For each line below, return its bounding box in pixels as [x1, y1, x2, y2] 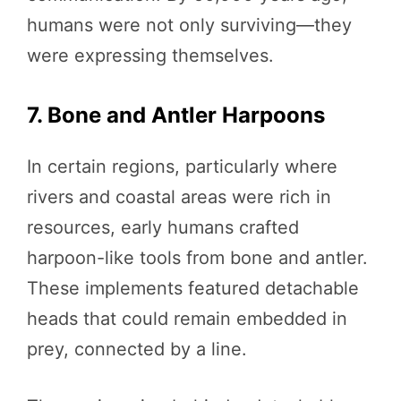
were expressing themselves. [27, 44, 274, 66]
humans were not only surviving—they [27, 13, 352, 36]
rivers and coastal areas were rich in [27, 185, 331, 208]
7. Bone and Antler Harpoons [27, 101, 325, 128]
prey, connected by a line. [27, 337, 247, 360]
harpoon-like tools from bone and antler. [27, 246, 368, 269]
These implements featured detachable [27, 277, 359, 299]
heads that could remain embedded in [27, 307, 347, 329]
